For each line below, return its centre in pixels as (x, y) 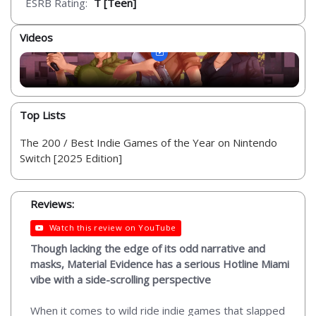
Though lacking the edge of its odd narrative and (148, 248)
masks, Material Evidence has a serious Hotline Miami (160, 263)
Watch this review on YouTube (113, 227)
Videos (36, 37)
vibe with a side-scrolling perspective (121, 279)
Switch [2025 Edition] (71, 158)
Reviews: (52, 203)
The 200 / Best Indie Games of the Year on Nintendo (148, 142)
